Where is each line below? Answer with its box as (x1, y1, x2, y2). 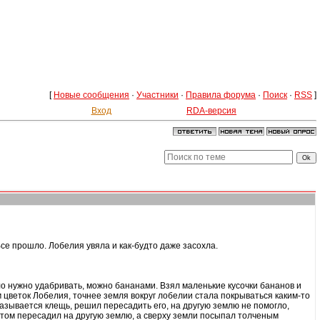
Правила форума (186, 90, 256, 100)
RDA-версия (186, 106, 236, 116)
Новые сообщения (54, 90, 129, 100)
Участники (136, 90, 179, 100)
